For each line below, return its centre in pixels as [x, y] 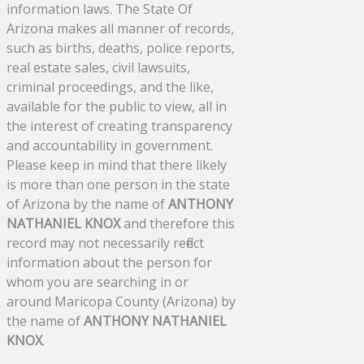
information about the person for [109, 262]
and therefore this [178, 223]
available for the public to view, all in [117, 106]
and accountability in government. [110, 145]
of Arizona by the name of [87, 204]
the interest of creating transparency [119, 126]
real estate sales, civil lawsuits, [98, 67]
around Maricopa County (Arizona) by [121, 301]
